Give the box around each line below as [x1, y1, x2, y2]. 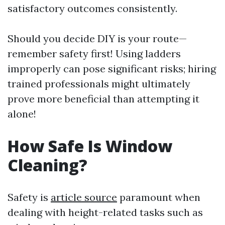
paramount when [117, 191, 200, 203]
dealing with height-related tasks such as [8, 206, 203, 218]
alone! [8, 107, 36, 120]
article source [51, 191, 117, 203]
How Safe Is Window [8, 135, 172, 157]
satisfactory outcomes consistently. [8, 2, 177, 15]
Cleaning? [8, 154, 87, 176]
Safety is [8, 191, 51, 203]
